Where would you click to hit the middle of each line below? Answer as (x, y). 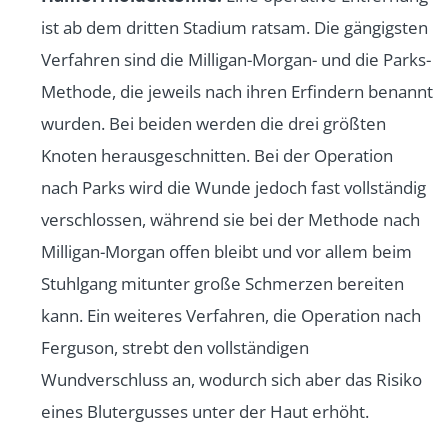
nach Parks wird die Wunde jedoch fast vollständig (233, 188)
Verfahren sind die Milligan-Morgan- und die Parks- (236, 60)
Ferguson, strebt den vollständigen (175, 348)
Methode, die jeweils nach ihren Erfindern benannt (237, 92)
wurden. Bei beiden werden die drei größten (213, 124)
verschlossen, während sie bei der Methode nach (230, 220)
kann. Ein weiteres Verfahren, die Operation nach (231, 316)
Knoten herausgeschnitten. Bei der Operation (217, 156)
